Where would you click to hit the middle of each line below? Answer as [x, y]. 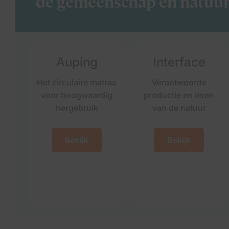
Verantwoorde [179, 82]
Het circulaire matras [77, 82]
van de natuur [179, 108]
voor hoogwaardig [77, 95]
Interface [179, 62]
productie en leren [179, 95]
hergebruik [77, 108]
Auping [77, 62]
